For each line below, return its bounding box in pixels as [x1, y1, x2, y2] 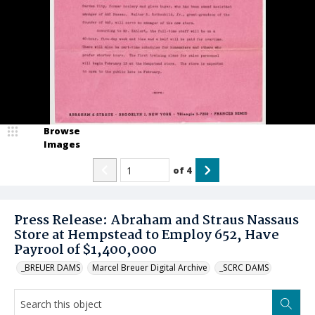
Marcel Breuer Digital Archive [92, 262, 207, 274]
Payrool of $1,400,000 [14, 240, 157, 261]
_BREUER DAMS [21, 262, 80, 274]
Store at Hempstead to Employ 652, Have [14, 225, 279, 246]
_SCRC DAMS [219, 262, 269, 274]
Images [44, 138, 80, 150]
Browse [44, 124, 80, 137]
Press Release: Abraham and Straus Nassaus [14, 210, 299, 231]
